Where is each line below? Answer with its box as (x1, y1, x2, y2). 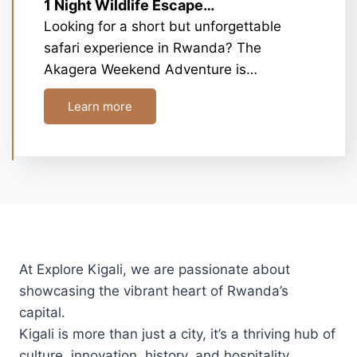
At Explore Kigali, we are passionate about (19, 261, 290, 277)
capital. (19, 304, 65, 320)
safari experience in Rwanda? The (44, 40, 261, 56)
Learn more (68, 99, 132, 114)
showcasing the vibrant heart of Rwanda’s (19, 283, 288, 299)
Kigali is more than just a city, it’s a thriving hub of (19, 326, 335, 342)
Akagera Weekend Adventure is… (44, 61, 257, 77)
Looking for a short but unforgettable (44, 18, 281, 34)
